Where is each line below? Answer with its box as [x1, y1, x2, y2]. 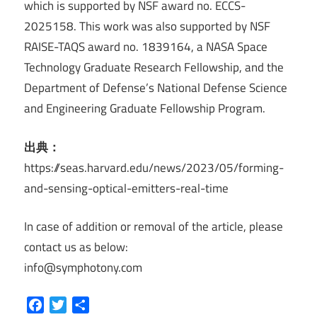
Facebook [44, 296, 88, 314]
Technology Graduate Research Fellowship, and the [24, 58, 284, 77]
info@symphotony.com [24, 258, 142, 277]
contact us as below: [24, 238, 128, 257]
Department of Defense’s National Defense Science [24, 79, 287, 98]
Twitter [67, 296, 101, 314]
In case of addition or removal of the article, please [24, 217, 283, 236]
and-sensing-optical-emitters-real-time [24, 178, 229, 197]
